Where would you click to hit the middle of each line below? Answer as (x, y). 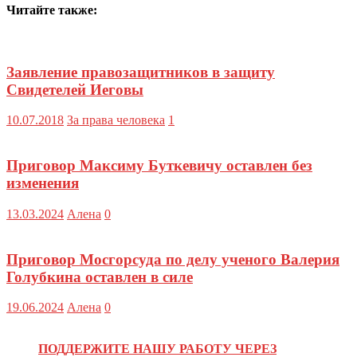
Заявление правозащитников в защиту (141, 72)
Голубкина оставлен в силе (100, 277)
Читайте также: (52, 10)
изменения (43, 183)
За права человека (116, 120)
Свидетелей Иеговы (75, 89)
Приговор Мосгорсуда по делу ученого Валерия (173, 259)
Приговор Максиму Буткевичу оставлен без (159, 166)
